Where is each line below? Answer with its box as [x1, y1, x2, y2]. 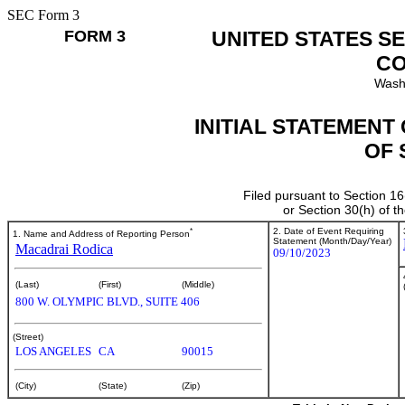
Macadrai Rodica [15, 241, 113, 258]
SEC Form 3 [7, 7, 80, 23]
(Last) [15, 279, 39, 290]
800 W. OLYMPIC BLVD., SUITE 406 [15, 295, 200, 309]
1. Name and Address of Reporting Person [13, 229, 190, 240]
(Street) [13, 332, 43, 343]
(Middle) [182, 279, 214, 290]
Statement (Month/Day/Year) [273, 236, 391, 246]
